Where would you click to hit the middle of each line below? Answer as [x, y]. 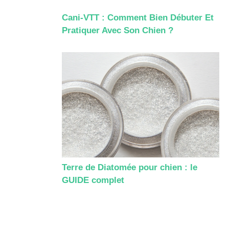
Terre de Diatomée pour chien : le [130, 167]
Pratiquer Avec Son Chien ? [118, 31]
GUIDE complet [93, 180]
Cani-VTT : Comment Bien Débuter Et [138, 18]
